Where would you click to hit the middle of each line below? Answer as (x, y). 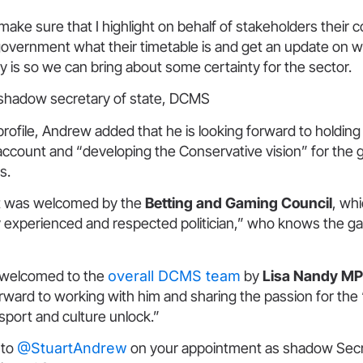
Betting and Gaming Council (239, 203)
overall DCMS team (174, 275)
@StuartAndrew (72, 348)
